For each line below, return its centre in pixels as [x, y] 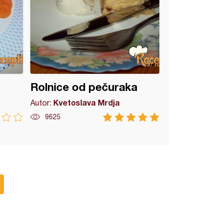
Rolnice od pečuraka [84, 87]
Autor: [42, 103]
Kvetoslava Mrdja [87, 102]
